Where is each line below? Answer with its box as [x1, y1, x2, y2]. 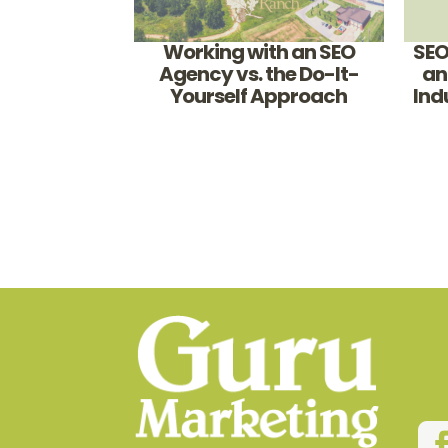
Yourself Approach [170, 81, 348, 110]
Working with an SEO [162, 37, 355, 66]
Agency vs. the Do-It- [158, 59, 359, 88]
